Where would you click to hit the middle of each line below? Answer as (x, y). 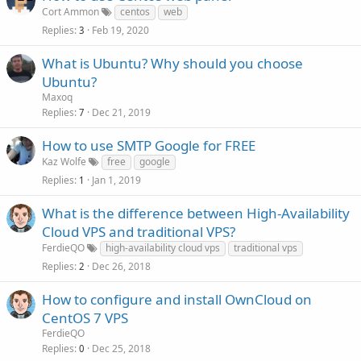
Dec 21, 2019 (121, 112)
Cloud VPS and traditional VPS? (139, 232)
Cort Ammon (71, 12)
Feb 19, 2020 (120, 30)
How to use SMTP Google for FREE (149, 145)
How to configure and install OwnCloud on (177, 299)
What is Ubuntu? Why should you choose (172, 63)
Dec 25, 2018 (121, 349)
